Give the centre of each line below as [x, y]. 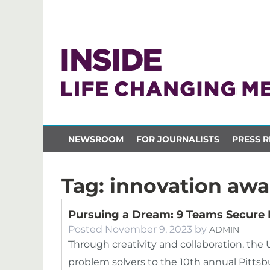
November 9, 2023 [149, 229]
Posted [86, 229]
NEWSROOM [96, 139]
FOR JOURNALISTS [177, 139]
